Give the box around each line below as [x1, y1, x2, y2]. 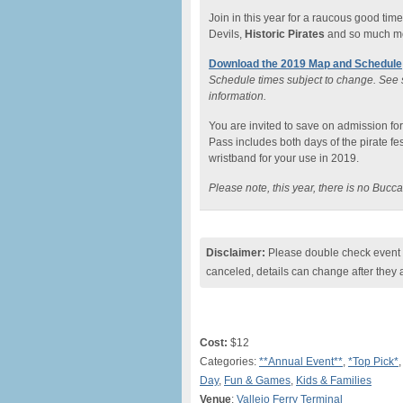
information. [209, 90, 266, 103]
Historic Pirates [245, 28, 325, 40]
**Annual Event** [259, 355, 343, 368]
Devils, [209, 28, 245, 40]
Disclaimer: [206, 246, 265, 259]
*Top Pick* [348, 355, 399, 368]
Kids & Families [296, 374, 372, 387]
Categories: [200, 355, 259, 368]
